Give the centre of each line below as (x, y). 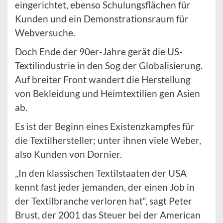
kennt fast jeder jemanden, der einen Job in (105, 187)
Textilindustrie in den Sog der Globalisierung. (109, 65)
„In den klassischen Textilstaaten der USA (101, 173)
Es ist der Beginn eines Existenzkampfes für (105, 126)
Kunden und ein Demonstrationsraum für (102, 18)
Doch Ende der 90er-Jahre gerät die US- (99, 51)
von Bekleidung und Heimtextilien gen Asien (108, 93)
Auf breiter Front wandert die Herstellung (103, 79)
